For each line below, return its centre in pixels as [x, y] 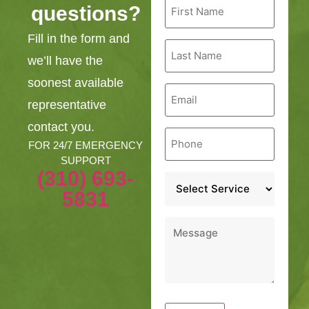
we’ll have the [65, 61]
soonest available [76, 83]
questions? [86, 14]
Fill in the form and [79, 39]
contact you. [61, 127]
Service [184, 176]
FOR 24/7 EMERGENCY [86, 146]
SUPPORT [86, 161]
